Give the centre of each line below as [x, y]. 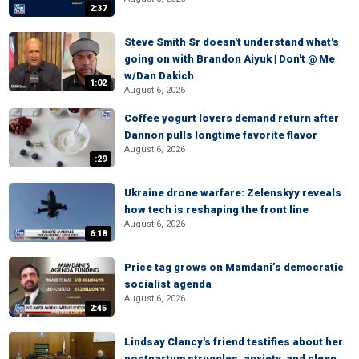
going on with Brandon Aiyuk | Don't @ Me [230, 59]
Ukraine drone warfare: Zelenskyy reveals [233, 193]
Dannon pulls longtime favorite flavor [221, 135]
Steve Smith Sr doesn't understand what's [232, 42]
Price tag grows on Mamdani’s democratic [234, 267]
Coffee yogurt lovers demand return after [232, 118]
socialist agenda [168, 284]
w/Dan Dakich [159, 76]
